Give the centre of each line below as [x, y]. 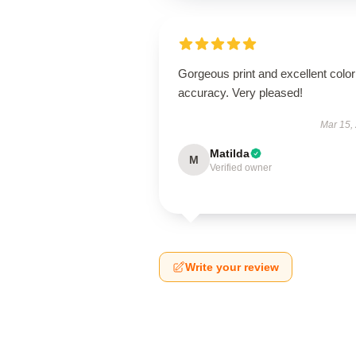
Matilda [230, 153]
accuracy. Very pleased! [240, 93]
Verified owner [241, 168]
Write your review [232, 267]
